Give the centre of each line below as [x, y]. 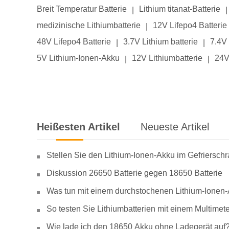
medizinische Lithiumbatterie [89, 25]
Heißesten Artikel [78, 127]
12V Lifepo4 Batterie [190, 25]
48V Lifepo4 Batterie [74, 42]
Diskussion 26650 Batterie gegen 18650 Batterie [134, 173]
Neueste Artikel [175, 127]
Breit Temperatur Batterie [82, 9]
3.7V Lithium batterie [161, 42]
